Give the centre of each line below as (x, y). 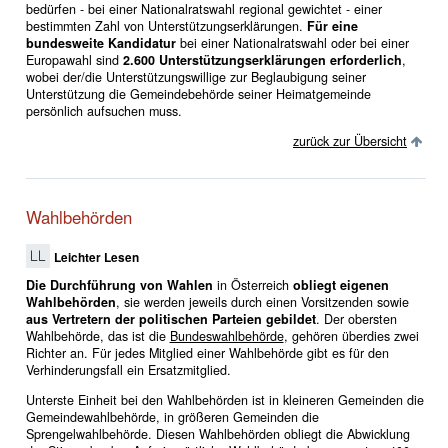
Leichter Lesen (97, 258)
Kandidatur (141, 43)
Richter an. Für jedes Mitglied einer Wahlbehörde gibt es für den (207, 352)
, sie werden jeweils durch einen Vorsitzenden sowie (262, 301)
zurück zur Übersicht (350, 140)
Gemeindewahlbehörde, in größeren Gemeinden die (172, 416)
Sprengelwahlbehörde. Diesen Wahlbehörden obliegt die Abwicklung (217, 433)
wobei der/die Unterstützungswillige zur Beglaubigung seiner (195, 77)
